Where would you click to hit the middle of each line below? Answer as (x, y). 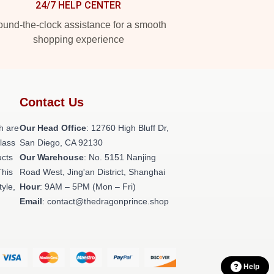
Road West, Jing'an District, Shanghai (92, 172)
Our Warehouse (52, 157)
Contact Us (52, 102)
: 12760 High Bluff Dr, (128, 128)
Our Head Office (53, 128)
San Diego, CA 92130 (61, 143)
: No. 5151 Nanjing (120, 157)
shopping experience (78, 39)
